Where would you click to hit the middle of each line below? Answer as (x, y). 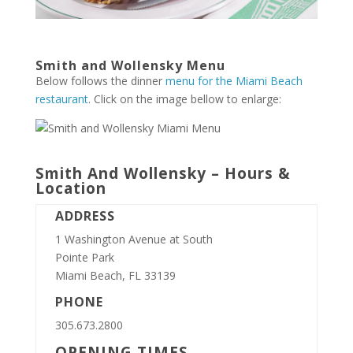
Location (71, 188)
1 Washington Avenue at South (134, 239)
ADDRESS (85, 216)
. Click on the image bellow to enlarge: (184, 98)
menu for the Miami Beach (234, 80)
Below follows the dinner (100, 80)
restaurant (61, 98)
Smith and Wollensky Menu (130, 65)
